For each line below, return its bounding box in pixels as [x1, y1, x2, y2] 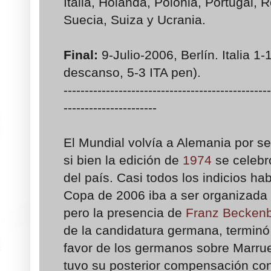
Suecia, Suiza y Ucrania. [64, 13, 206, 27]
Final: [64, 48, 98, 62]
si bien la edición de [64, 153, 183, 168]
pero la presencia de [64, 206, 186, 220]
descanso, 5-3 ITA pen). [64, 65, 201, 80]
